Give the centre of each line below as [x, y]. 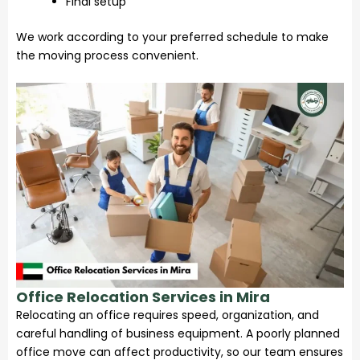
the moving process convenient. [107, 55]
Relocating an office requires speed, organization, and [168, 315]
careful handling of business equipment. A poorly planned [178, 333]
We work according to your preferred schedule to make [172, 37]
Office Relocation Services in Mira [143, 297]
